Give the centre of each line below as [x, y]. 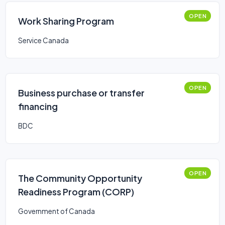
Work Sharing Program [66, 21]
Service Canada [43, 40]
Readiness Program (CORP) [76, 192]
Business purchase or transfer [81, 93]
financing [38, 106]
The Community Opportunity [80, 178]
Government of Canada [57, 211]
